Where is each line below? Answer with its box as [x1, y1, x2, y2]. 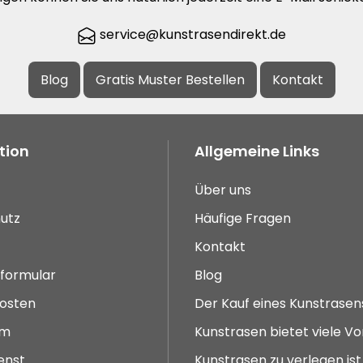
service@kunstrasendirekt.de [96, 25, 286, 45]
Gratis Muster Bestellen [95, 70, 245, 90]
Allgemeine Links [194, 141, 319, 162]
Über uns [194, 181, 251, 200]
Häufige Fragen [194, 209, 291, 228]
